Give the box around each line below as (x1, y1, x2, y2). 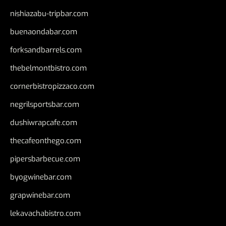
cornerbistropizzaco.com (10, 81, 94, 91)
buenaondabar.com (10, 27, 77, 37)
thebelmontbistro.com (10, 63, 87, 73)
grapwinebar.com (10, 190, 70, 200)
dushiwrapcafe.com (10, 118, 77, 128)
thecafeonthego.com (10, 136, 81, 146)
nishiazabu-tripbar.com (10, 9, 88, 19)
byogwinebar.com (10, 172, 72, 182)
